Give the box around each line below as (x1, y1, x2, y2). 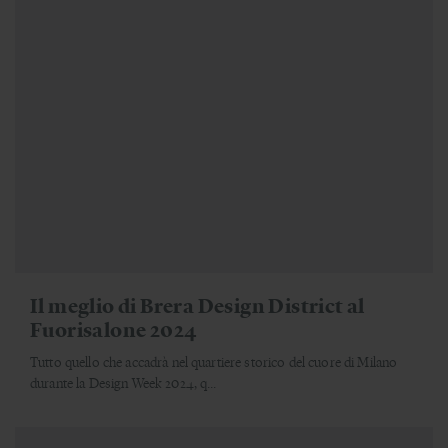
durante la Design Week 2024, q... (30, 372, 217, 392)
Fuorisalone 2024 (30, 314, 198, 342)
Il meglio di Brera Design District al (30, 290, 365, 318)
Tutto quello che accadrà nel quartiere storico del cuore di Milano (30, 351, 398, 371)
